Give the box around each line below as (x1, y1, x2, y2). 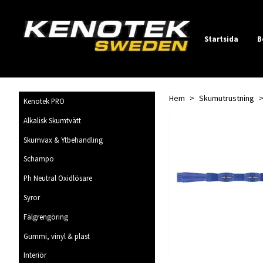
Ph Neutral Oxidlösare (23, 173, 92, 183)
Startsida (204, 33, 238, 43)
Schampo (23, 154, 54, 164)
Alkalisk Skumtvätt (23, 115, 81, 125)
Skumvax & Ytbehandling (23, 134, 103, 144)
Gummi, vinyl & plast (23, 231, 90, 241)
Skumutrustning (199, 92, 254, 103)
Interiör (23, 250, 46, 260)
